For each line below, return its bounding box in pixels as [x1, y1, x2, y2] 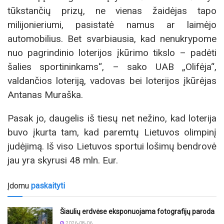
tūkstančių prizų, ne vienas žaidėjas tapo [7, 4, 216, 16]
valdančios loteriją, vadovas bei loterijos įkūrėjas [7, 74, 216, 86]
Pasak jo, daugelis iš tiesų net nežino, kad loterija [7, 112, 216, 124]
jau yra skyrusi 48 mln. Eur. [7, 154, 118, 166]
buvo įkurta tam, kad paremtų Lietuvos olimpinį [7, 126, 216, 138]
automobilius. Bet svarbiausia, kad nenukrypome [7, 32, 216, 44]
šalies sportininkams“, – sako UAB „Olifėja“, [7, 60, 216, 72]
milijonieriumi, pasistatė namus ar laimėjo [7, 18, 216, 30]
